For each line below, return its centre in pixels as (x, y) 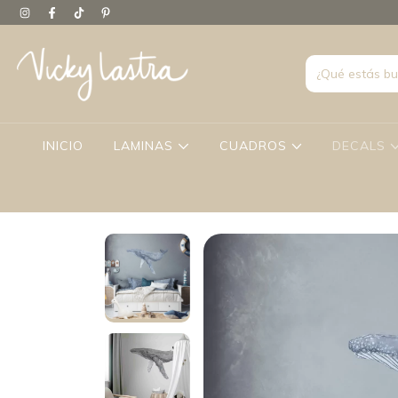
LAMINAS (146, 146)
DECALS (361, 146)
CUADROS (255, 146)
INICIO (64, 146)
